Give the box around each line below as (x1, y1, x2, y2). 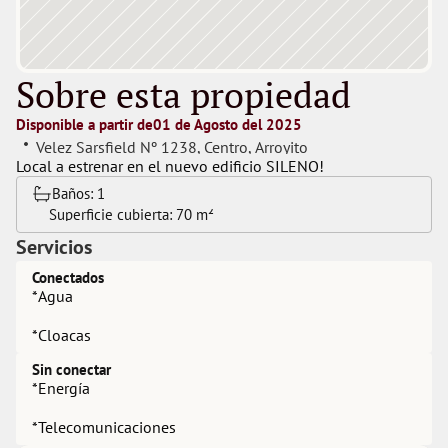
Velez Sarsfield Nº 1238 (36, 136, 197, 157)
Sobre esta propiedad (16, 71, 351, 118)
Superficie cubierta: (49, 204, 176, 224)
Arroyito (255, 136, 308, 157)
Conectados (32, 268, 104, 287)
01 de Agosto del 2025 (153, 115, 302, 134)
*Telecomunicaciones (32, 417, 176, 437)
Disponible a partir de (16, 115, 153, 134)
